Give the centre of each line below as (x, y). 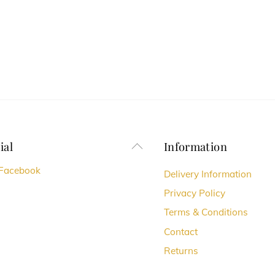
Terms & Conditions (206, 212)
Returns (181, 250)
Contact (180, 231)
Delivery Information (207, 174)
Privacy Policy (194, 193)
